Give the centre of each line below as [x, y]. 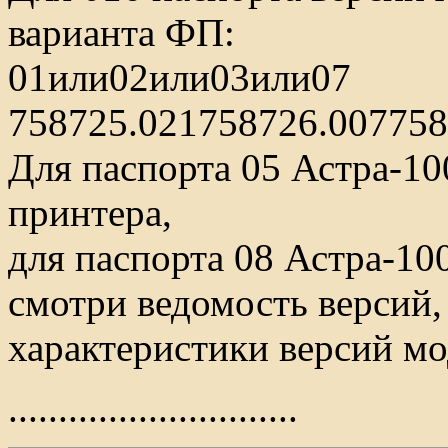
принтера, [95, 212]
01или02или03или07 [179, 77]
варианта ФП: [121, 32]
